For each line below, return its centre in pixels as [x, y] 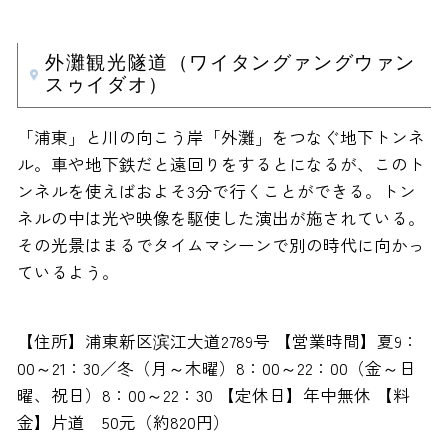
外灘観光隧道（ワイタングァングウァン [231, 63]
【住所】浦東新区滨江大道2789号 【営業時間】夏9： [217, 341]
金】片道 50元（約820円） [123, 422]
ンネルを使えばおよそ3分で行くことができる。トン [216, 191]
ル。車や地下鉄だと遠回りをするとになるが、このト [220, 164]
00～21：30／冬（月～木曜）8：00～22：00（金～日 [216, 368]
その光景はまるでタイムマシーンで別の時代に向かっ [220, 245]
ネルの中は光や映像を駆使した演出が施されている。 [220, 218]
